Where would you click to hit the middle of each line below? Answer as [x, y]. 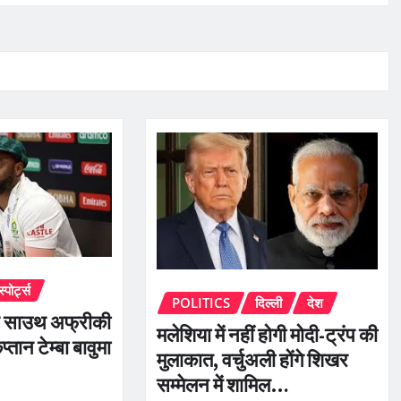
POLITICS [200, 302]
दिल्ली [268, 302]
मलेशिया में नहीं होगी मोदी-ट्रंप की [267, 335]
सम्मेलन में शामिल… [222, 385]
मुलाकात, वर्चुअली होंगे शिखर [252, 360]
